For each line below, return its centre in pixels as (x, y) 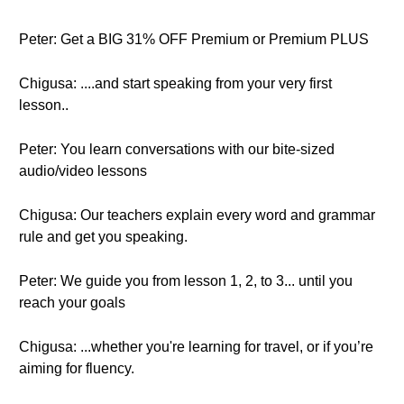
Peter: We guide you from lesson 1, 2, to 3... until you (186, 281)
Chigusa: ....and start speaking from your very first (175, 83)
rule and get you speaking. (103, 237)
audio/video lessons (83, 171)
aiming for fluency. (77, 368)
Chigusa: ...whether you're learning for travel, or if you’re (196, 347)
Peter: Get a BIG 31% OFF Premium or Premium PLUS (194, 39)
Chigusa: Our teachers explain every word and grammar (197, 215)
